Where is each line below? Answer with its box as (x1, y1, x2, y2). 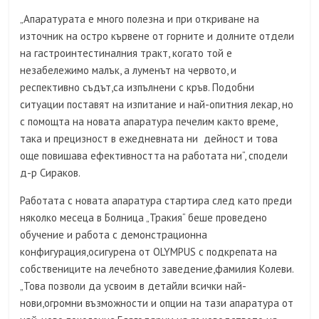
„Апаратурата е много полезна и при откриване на (20, 12, 260, 26)
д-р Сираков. (20, 166, 81, 180)
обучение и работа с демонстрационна (20, 228, 208, 242)
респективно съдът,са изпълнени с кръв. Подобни (20, 80, 255, 95)
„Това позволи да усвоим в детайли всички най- (20, 279, 247, 293)
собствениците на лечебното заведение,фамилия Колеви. (20, 262, 294, 276)
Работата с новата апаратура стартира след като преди (20, 194, 293, 208)
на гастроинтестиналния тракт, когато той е (20, 46, 233, 61)
